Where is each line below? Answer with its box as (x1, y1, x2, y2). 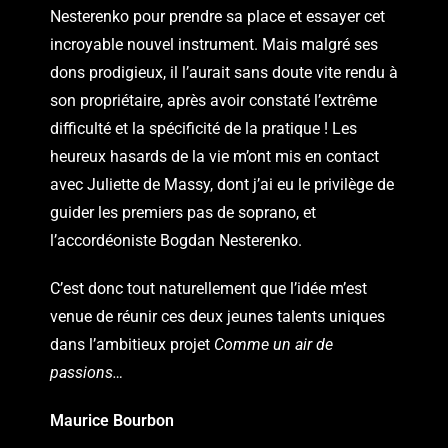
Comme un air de (214, 334, 333, 354)
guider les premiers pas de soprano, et (50, 202, 316, 222)
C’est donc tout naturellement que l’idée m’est (50, 278, 367, 298)
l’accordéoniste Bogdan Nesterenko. (50, 230, 302, 250)
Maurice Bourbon (50, 410, 174, 430)
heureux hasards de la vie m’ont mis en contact (50, 146, 379, 166)
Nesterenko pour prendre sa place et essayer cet (50, 6, 385, 26)
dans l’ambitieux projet (50, 334, 214, 354)
